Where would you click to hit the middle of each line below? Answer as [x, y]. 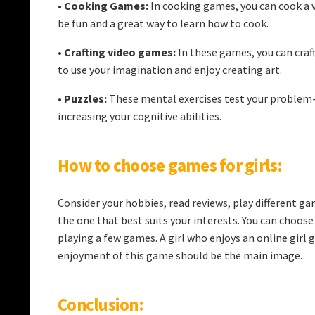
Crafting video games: [120, 52]
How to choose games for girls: [170, 165]
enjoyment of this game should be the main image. [180, 256]
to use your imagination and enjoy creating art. [171, 69]
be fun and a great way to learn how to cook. [164, 23]
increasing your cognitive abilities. [140, 116]
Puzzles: [85, 98]
